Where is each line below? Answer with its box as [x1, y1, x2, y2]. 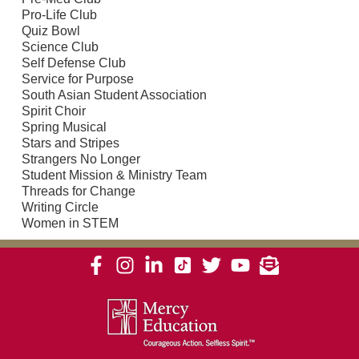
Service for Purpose [21, 71, 134, 86]
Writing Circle [21, 200, 99, 214]
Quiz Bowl [21, 23, 80, 38]
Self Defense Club [21, 55, 126, 70]
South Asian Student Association [21, 87, 207, 102]
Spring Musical [21, 119, 107, 134]
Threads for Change [21, 184, 135, 198]
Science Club [21, 39, 99, 54]
